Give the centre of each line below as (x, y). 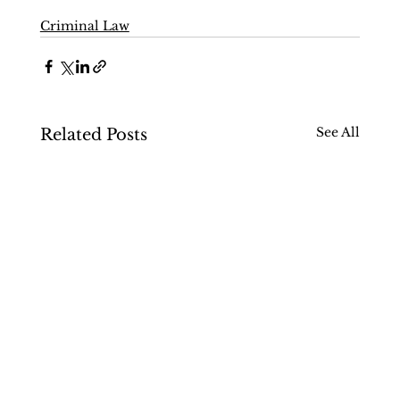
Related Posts (93, 134)
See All (338, 132)
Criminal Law (84, 25)
